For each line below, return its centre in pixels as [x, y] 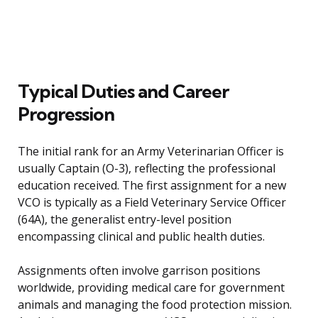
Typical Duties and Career [123, 92]
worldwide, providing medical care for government [151, 288]
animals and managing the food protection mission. [155, 305]
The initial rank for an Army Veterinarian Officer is [151, 152]
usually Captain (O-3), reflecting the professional [147, 169]
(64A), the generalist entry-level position [125, 220]
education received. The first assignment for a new [152, 186]
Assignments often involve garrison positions [139, 271]
